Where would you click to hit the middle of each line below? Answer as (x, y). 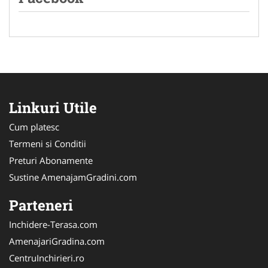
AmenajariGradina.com (57, 241)
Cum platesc (34, 127)
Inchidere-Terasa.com (53, 224)
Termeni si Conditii (48, 143)
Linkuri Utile (53, 107)
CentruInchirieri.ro (47, 258)
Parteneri (41, 205)
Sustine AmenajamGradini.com (73, 177)
